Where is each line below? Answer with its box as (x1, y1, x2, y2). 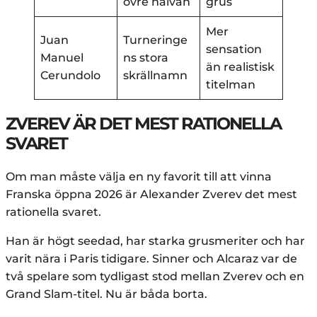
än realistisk (206, 60, 275, 74)
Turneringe (123, 33, 188, 47)
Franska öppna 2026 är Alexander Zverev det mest (6, 188, 297, 202)
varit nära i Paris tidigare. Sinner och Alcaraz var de (6, 252, 297, 266)
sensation (206, 42, 262, 57)
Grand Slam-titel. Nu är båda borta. (6, 287, 207, 301)
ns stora (123, 51, 168, 65)
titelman (206, 78, 255, 92)
